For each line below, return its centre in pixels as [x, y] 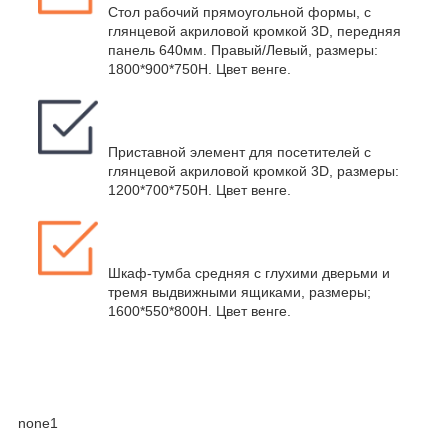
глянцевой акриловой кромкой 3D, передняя [254, 31]
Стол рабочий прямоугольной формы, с [239, 12]
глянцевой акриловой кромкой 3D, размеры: [253, 171]
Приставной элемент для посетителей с [239, 152]
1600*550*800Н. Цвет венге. [199, 311]
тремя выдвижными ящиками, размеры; [239, 292]
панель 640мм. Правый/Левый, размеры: [243, 50]
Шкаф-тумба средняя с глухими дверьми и [249, 273]
